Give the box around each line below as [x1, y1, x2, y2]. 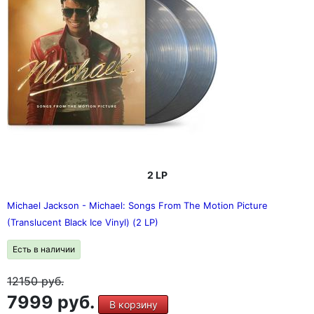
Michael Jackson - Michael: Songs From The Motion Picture [7, 200, 268, 211]
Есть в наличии [13, 244, 75, 254]
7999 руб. [7, 292, 98, 313]
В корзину [109, 299, 158, 310]
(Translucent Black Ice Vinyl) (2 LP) [7, 217, 158, 228]
